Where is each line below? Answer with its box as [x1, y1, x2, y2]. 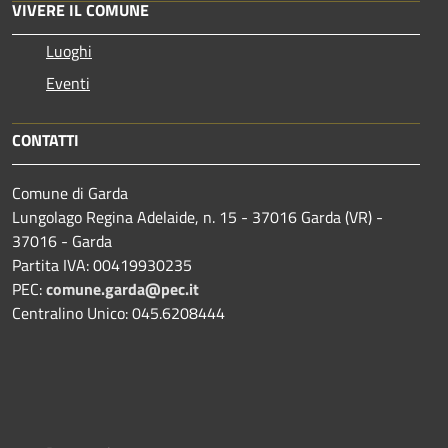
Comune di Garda [12, 180, 128, 205]
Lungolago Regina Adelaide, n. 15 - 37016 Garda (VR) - [12, 204, 383, 229]
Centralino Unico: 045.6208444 [12, 300, 225, 325]
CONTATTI [12, 127, 79, 152]
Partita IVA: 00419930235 [12, 252, 192, 277]
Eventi [46, 70, 90, 95]
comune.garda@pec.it [46, 276, 199, 301]
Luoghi [46, 38, 92, 63]
